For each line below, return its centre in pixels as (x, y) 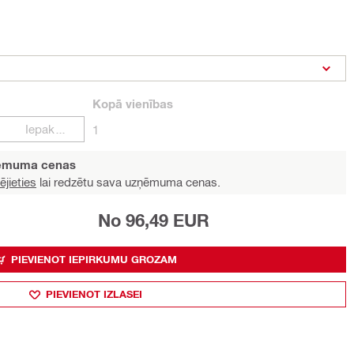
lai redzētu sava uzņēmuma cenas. (128, 182)
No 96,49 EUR (154, 220)
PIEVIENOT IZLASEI (94, 294)
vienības (148, 104)
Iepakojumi (60, 129)
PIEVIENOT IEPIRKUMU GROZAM (94, 259)
